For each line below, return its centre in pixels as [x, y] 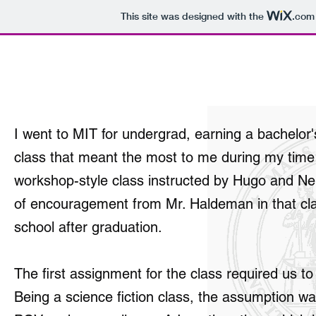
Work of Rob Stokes [82, 72]
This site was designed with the [193, 17]
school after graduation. [88, 227]
